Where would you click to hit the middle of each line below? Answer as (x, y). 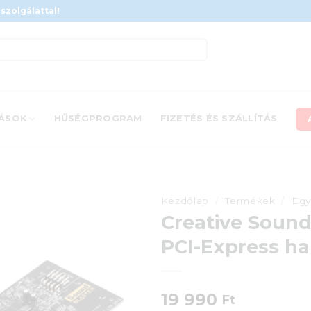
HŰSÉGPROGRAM (98, 118)
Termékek (250, 201)
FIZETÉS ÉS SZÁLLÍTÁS (219, 118)
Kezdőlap (185, 201)
